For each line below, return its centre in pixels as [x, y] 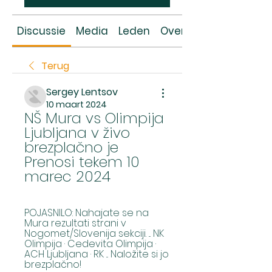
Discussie [42, 31]
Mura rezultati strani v [75, 223]
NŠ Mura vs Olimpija [94, 118]
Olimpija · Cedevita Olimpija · [90, 244]
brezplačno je [71, 147]
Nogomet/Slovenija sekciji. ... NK [94, 233]
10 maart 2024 [76, 104]
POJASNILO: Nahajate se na [87, 213]
